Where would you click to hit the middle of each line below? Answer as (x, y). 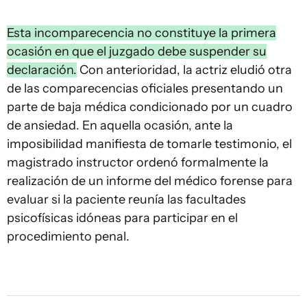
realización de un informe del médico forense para (150, 181)
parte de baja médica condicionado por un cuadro (150, 107)
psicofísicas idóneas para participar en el (122, 218)
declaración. (42, 70)
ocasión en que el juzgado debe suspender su (137, 51)
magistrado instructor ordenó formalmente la (138, 162)
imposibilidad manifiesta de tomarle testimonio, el (149, 144)
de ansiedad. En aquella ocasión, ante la (120, 125)
